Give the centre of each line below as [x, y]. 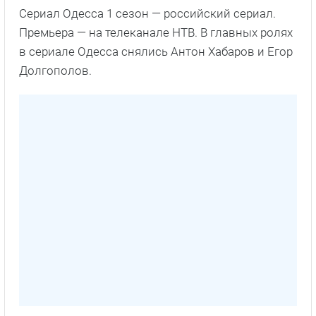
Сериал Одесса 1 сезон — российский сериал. [147, 13]
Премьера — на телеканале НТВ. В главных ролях [156, 32]
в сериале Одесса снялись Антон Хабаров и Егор [156, 51]
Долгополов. [55, 70]
